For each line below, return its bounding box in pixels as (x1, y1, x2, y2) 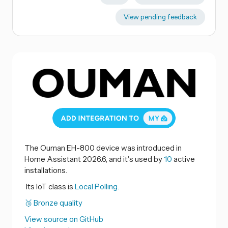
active (172, 154, 195, 164)
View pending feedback (123, 13, 197, 21)
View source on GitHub (24, 214, 103, 224)
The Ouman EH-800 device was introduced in (24, 142, 182, 153)
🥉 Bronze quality (24, 197, 82, 208)
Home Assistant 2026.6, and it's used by (24, 154, 164, 164)
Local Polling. (75, 181, 119, 191)
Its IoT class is (24, 181, 75, 191)
